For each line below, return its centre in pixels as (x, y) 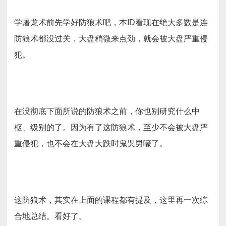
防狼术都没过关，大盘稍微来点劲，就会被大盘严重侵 (111, 39)
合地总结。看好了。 (50, 216)
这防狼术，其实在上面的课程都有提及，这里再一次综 (111, 200)
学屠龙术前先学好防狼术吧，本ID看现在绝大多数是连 (111, 22)
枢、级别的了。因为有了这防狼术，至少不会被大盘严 (111, 127)
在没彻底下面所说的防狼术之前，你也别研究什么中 (107, 111)
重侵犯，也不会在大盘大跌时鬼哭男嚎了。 (91, 144)
